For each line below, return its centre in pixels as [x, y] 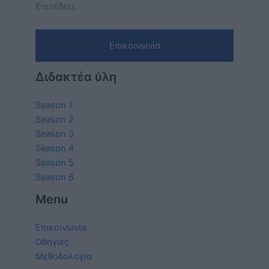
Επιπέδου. [56, 7]
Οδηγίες [52, 242]
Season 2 [55, 119]
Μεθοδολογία [64, 256]
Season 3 [55, 134]
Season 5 [55, 162]
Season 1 [54, 105]
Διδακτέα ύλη [76, 77]
